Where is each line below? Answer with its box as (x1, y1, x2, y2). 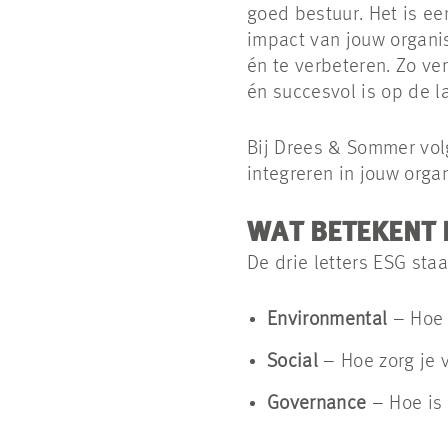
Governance (267, 394, 367, 414)
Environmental (267, 310, 388, 330)
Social (267, 352, 318, 372)
